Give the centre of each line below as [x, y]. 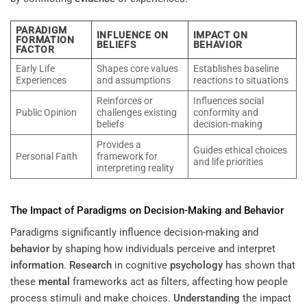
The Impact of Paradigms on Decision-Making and [127, 211]
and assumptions [133, 80]
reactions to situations [241, 80]
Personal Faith [46, 156]
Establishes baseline [236, 68]
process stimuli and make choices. [92, 298]
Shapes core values [137, 68]
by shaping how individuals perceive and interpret [162, 248]
